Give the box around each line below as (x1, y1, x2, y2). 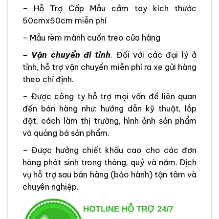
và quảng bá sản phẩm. (22, 128, 109, 138)
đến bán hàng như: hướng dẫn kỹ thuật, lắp (22, 103, 197, 113)
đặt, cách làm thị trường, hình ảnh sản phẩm (22, 115, 197, 126)
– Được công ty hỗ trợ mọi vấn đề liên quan (22, 91, 197, 101)
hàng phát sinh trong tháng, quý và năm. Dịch (22, 157, 197, 167)
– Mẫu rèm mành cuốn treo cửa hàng (22, 32, 160, 43)
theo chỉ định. (22, 74, 76, 84)
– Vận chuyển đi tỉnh (22, 49, 111, 60)
